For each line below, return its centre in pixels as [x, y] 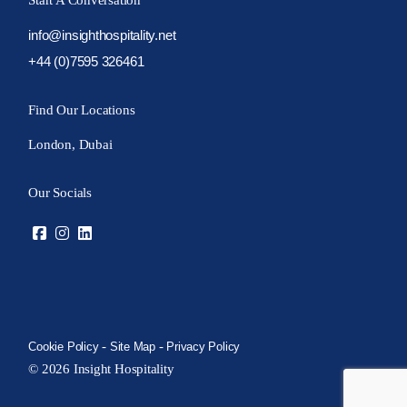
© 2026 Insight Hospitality [101, 369]
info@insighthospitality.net [102, 35]
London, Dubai [70, 144]
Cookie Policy [64, 347]
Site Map [132, 347]
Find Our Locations [82, 110]
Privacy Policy [203, 347]
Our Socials [60, 193]
